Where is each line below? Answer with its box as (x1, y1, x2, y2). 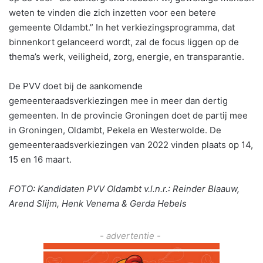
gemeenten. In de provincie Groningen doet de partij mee (9, 109, 248, 121)
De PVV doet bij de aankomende (9, 80, 143, 92)
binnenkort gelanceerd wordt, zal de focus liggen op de (9, 36, 239, 48)
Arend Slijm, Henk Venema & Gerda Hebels (9, 197, 187, 209)
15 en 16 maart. (9, 153, 72, 165)
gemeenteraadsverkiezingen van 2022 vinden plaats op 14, (9, 139, 253, 150)
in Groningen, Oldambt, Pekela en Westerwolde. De (9, 124, 221, 136)
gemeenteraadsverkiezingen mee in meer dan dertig (9, 95, 228, 106)
